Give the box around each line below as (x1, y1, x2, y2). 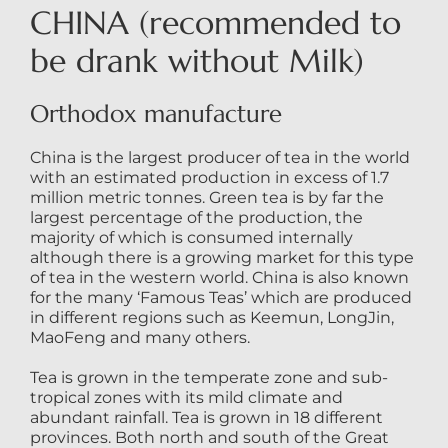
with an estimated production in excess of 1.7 (29, 168, 389, 188)
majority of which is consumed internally (29, 228, 353, 248)
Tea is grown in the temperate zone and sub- (29, 368, 388, 388)
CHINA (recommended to (29, 3, 401, 44)
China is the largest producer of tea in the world (29, 148, 410, 168)
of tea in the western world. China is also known (29, 268, 409, 288)
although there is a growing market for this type (29, 248, 414, 268)
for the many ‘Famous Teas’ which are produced (29, 288, 412, 308)
